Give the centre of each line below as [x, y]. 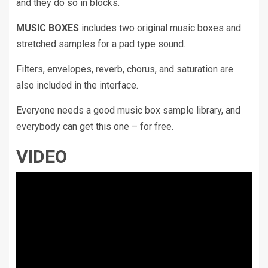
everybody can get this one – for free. [95, 127]
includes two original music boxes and [160, 28]
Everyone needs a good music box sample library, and [128, 111]
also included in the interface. [77, 86]
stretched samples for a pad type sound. [101, 44]
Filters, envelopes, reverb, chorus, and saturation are [125, 69]
